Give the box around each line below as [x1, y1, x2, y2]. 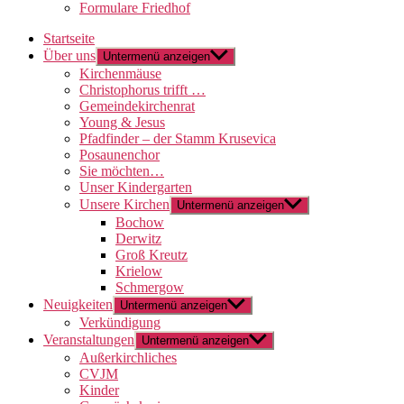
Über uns [43, 48, 96, 63]
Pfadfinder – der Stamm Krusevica [79, 131, 276, 146]
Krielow [115, 263, 162, 279]
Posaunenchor [79, 147, 160, 162]
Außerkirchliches [79, 350, 177, 365]
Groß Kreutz [115, 247, 188, 262]
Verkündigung [79, 315, 161, 330]
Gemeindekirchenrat [79, 98, 195, 114]
